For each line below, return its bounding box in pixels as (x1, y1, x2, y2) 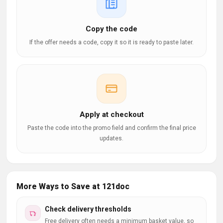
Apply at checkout (79, 110, 144, 119)
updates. (100, 135, 123, 142)
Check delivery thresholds (45, 205, 131, 213)
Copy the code (86, 24, 137, 33)
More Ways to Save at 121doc (16, 182, 129, 191)
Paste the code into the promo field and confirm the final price (27, 124, 196, 131)
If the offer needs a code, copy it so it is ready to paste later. (29, 39, 194, 46)
